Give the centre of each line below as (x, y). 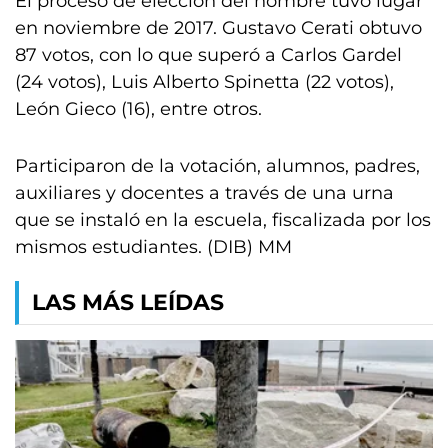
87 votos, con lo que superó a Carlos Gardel (208, 55)
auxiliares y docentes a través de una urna (204, 193)
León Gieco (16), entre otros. (138, 109)
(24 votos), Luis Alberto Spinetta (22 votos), (204, 82)
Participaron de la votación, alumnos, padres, (217, 166)
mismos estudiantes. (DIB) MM (153, 247)
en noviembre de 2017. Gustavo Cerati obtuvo (218, 28)
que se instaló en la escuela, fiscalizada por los (223, 220)
